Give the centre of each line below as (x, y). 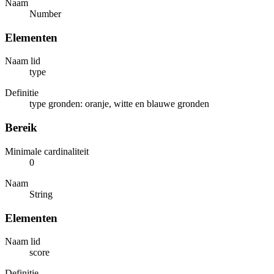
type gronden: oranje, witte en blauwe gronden (119, 104)
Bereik (21, 128)
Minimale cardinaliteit (47, 151)
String (41, 194)
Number (45, 14)
